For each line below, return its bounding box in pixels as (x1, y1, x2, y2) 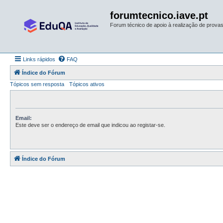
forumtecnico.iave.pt (110, 10, 208, 21)
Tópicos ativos (69, 81, 105, 87)
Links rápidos (23, 56, 55, 62)
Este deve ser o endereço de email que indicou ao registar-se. (15, 122, 165, 128)
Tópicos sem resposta (10, 81, 64, 87)
